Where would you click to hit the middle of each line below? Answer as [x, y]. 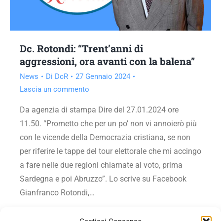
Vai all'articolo [51, 215]
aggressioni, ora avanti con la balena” [107, 61]
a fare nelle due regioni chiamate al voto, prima [101, 165]
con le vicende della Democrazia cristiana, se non [105, 137]
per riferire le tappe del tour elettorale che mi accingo [110, 151]
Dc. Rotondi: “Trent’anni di [81, 48]
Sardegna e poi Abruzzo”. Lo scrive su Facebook [103, 179]
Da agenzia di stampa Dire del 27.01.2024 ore [99, 110]
